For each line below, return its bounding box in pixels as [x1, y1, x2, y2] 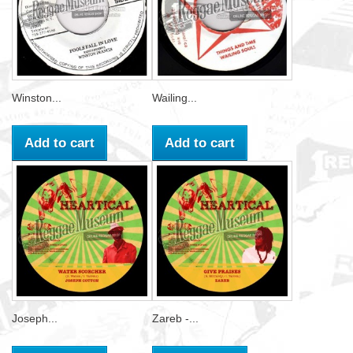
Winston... [12, 91, 61, 104]
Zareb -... [152, 312, 199, 325]
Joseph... [12, 312, 58, 325]
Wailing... [152, 91, 197, 104]
